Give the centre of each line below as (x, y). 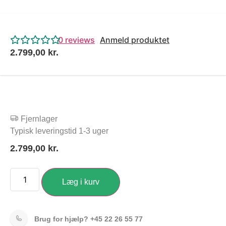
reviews (79, 40)
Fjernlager (39, 119)
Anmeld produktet (135, 40)
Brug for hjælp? (62, 219)
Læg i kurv (81, 182)
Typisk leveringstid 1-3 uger (59, 131)
